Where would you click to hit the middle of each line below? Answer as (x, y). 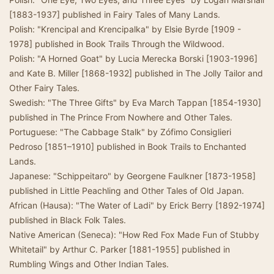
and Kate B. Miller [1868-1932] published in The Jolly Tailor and (136, 73)
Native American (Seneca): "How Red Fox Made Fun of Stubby (134, 235)
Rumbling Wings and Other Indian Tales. (89, 264)
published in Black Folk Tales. (68, 220)
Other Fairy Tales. (44, 88)
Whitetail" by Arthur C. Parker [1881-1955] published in (120, 249)
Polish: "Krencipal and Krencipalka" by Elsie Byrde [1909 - (125, 29)
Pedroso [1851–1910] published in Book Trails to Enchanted (128, 146)
